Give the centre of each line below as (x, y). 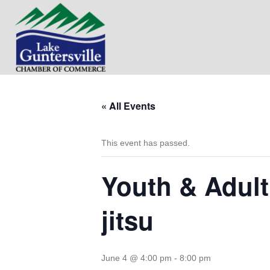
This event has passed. (146, 143)
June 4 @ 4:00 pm (137, 258)
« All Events (128, 106)
